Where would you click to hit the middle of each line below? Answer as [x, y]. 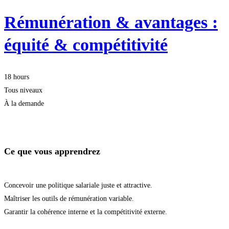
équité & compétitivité [86, 44]
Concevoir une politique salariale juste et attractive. [78, 185]
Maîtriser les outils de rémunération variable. [69, 198]
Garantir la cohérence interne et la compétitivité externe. [86, 212]
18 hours [17, 77]
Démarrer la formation [40, 117]
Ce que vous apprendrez [52, 152]
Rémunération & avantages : [111, 22]
